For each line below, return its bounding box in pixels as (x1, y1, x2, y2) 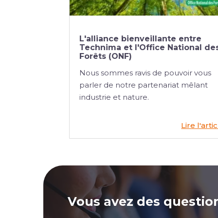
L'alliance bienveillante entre (79, 34, 201, 43)
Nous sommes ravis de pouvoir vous (79, 68, 211, 77)
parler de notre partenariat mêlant (79, 80, 208, 90)
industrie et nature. (79, 92, 149, 102)
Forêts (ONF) (79, 51, 132, 61)
